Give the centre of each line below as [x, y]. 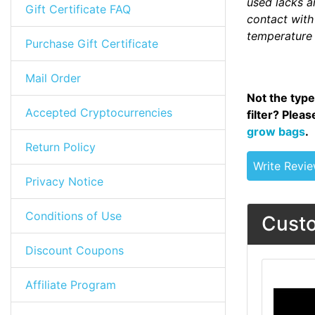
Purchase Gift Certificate [92, 44]
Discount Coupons [75, 250]
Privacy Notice [64, 181]
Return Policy [60, 147]
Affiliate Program [71, 285]
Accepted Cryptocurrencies [99, 112]
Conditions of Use [73, 216]
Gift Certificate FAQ [78, 9]
